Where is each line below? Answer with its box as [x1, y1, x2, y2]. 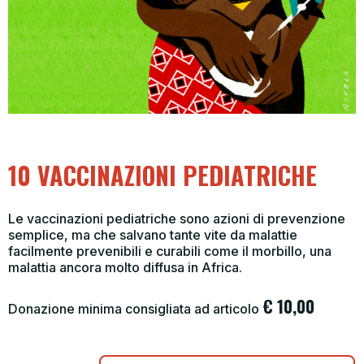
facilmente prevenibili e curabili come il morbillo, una [8, 242, 331, 259]
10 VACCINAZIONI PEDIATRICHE [8, 156, 317, 193]
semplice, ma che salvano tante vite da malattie [8, 226, 297, 243]
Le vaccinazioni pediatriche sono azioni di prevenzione [8, 210, 345, 227]
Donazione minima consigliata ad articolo [8, 300, 262, 317]
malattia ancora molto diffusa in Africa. [8, 258, 242, 275]
